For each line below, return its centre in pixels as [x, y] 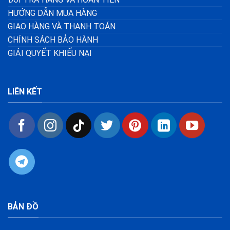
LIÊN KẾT [25, 92]
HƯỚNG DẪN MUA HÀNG [52, 13]
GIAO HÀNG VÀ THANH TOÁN [62, 26]
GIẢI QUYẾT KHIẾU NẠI [50, 53]
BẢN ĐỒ [23, 207]
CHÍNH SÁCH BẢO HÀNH [53, 40]
